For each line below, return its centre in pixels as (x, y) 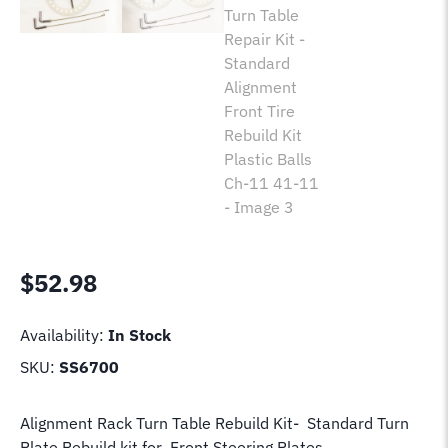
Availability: (64, 334)
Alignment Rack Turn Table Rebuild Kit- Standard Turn (214, 422)
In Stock (139, 334)
